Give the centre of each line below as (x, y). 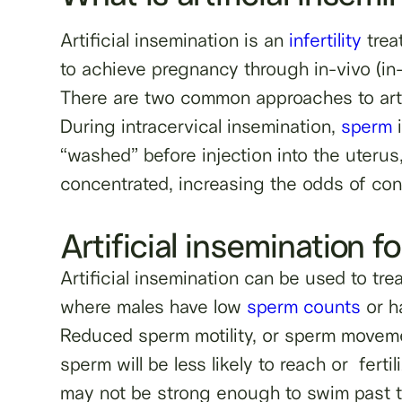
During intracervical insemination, (201, 126)
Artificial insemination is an (175, 40)
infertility (326, 40)
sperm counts (304, 306)
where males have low (154, 306)
